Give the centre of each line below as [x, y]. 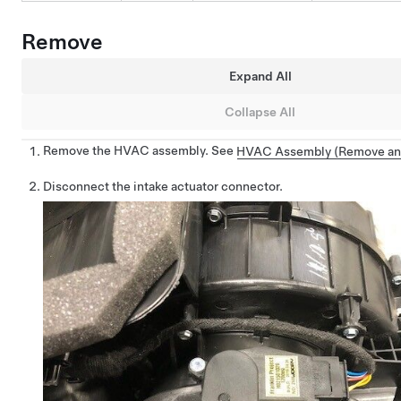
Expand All [260, 76]
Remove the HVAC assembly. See [140, 151]
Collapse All [260, 111]
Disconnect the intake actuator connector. [163, 187]
